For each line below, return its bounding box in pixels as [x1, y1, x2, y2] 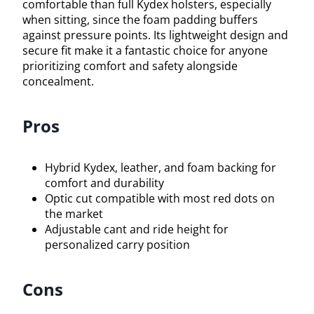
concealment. [22, 74, 94, 90]
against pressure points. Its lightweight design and [22, 27, 288, 43]
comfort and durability [45, 175, 164, 191]
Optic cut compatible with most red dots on [45, 191, 275, 207]
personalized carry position [45, 237, 190, 253]
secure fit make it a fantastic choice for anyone [22, 43, 268, 59]
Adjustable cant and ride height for [45, 221, 228, 238]
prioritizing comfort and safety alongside [22, 58, 238, 74]
